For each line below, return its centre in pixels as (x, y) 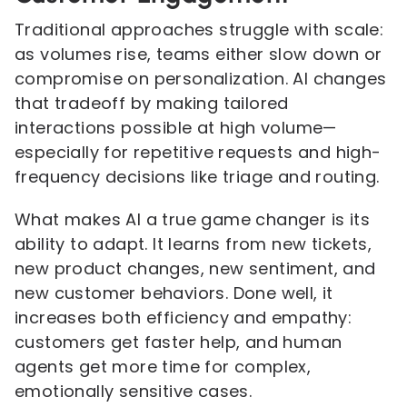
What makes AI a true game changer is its (192, 219)
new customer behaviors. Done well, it (174, 293)
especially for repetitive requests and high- (198, 152)
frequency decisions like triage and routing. (197, 177)
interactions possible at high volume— (176, 128)
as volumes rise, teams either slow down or (199, 54)
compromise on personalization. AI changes (201, 79)
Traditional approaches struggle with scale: (199, 30)
